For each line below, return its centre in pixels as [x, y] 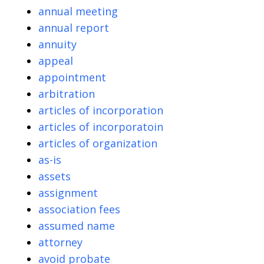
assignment [68, 192]
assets [55, 176]
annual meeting [78, 11]
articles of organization [98, 143]
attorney [60, 242]
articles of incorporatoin [101, 126]
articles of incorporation [101, 110]
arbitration [67, 93]
